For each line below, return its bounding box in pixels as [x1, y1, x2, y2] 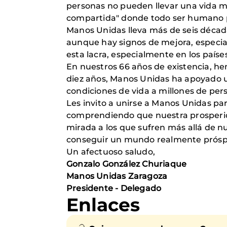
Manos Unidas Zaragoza [66, 171, 168, 181]
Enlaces [66, 194, 140, 216]
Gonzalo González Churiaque [66, 159, 187, 169]
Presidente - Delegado [66, 183, 162, 193]
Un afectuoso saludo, [66, 147, 155, 157]
